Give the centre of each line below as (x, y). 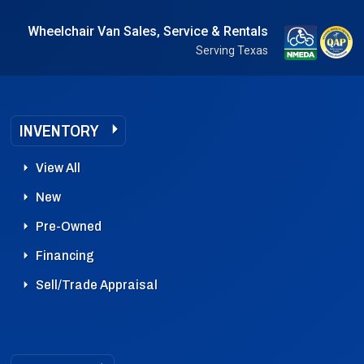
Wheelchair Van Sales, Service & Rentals (148, 31)
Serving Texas (232, 50)
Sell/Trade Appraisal (97, 284)
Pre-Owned (69, 226)
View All (58, 167)
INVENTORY (59, 130)
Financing (65, 255)
